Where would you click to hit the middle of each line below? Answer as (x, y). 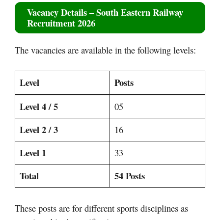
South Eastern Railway (140, 12)
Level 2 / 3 (39, 130)
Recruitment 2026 (61, 23)
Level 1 (33, 153)
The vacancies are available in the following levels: (105, 50)
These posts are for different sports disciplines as (101, 208)
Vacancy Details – (62, 12)
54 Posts (130, 176)
